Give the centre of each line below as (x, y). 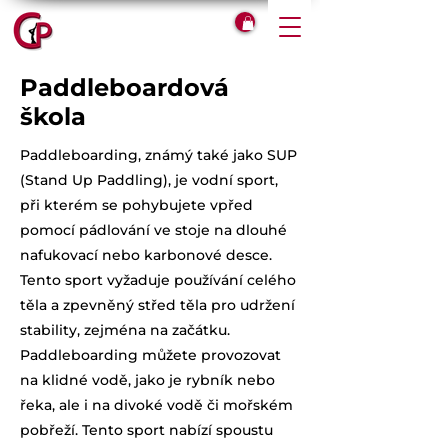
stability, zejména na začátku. (125, 330)
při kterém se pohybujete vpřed (136, 205)
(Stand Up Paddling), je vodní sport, (149, 180)
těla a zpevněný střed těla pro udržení (157, 305)
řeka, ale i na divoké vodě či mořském (156, 405)
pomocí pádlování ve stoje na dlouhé (153, 230)
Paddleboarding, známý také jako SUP (158, 155)
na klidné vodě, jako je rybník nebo (147, 380)
